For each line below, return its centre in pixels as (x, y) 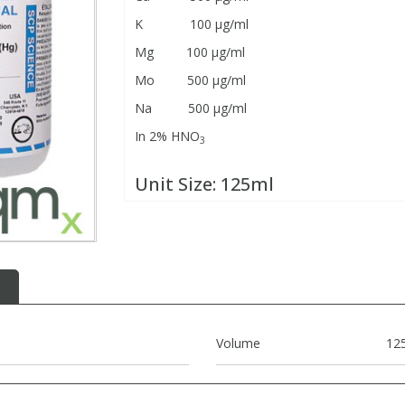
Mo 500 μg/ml (190, 80)
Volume (238, 344)
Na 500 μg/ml (190, 108)
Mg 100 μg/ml (189, 52)
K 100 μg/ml (191, 24)
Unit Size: (177, 184)
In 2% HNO (167, 137)
